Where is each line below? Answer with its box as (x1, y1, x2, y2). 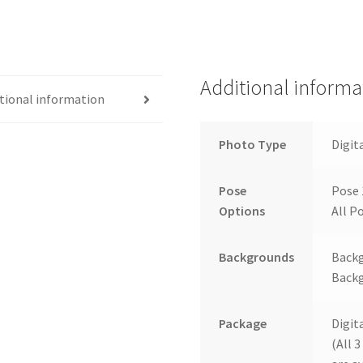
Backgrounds (218, 249, 294, 266)
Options (218, 203, 265, 220)
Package (218, 315, 267, 332)
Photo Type (218, 136, 286, 153)
